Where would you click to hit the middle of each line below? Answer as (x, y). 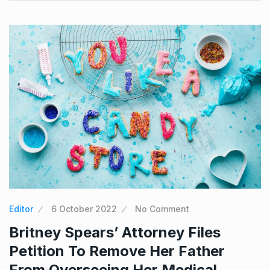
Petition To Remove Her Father (117, 251)
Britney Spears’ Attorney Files (115, 232)
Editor (21, 209)
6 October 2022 (84, 209)
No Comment (162, 209)
